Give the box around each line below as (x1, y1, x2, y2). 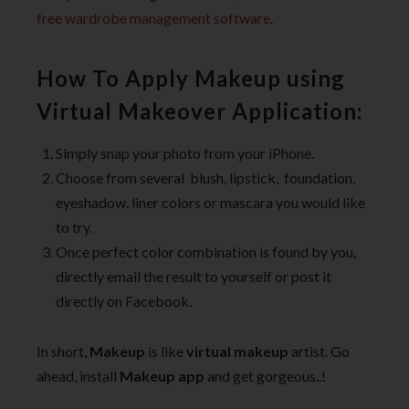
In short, (37, 341, 89, 360)
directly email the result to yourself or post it (56, 267, 331, 286)
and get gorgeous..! (204, 366, 326, 384)
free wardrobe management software (37, 9, 270, 27)
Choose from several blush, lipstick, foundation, (56, 169, 355, 187)
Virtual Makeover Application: (37, 98, 362, 125)
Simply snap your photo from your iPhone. (56, 144, 314, 163)
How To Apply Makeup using (37, 65, 345, 92)
